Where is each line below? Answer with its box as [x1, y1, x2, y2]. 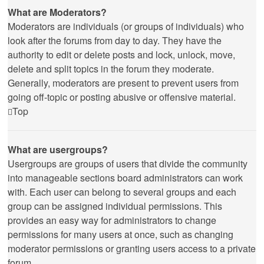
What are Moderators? [8, 5, 107, 19]
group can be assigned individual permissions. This [8, 199, 222, 213]
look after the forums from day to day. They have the [8, 34, 222, 47]
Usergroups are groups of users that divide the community [8, 157, 247, 170]
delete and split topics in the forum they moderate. [8, 62, 214, 75]
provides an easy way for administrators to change [8, 213, 216, 227]
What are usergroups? [8, 143, 108, 156]
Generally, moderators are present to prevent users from [8, 76, 239, 90]
